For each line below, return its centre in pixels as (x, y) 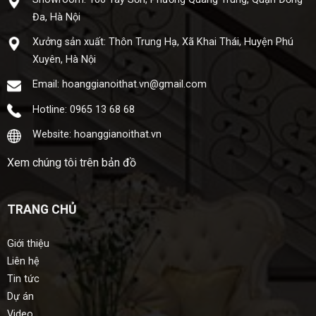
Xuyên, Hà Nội (64, 60)
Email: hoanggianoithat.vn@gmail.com (119, 85)
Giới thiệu (28, 243)
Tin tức (23, 279)
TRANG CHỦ (42, 209)
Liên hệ (23, 261)
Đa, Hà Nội (56, 18)
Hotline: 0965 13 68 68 (83, 109)
